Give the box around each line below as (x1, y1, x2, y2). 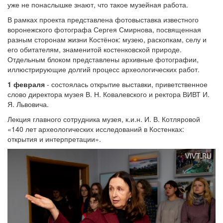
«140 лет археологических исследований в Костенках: (7, 123, 184, 134)
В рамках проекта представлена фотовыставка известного (7, 14, 199, 24)
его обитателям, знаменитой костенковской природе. (7, 44, 182, 54)
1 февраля (7, 79, 45, 89)
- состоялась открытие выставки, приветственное (45, 79, 208, 89)
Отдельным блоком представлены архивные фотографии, (7, 54, 199, 64)
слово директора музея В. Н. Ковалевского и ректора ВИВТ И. (7, 89, 210, 99)
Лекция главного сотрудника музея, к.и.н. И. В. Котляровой (7, 113, 200, 124)
